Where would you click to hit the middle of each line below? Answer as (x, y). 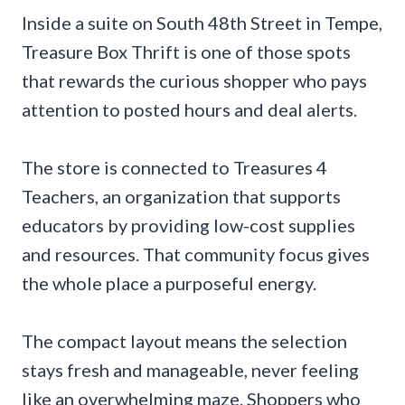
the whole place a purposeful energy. (169, 283)
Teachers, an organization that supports (181, 197)
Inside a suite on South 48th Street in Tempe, (202, 23)
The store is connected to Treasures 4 (174, 168)
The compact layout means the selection (184, 341)
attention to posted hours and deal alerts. (189, 110)
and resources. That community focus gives (196, 254)
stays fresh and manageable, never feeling (190, 370)
